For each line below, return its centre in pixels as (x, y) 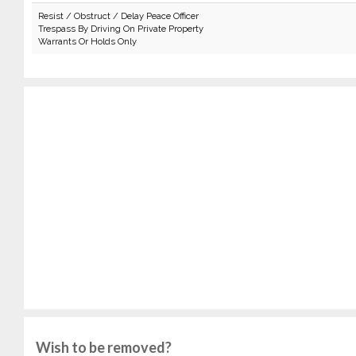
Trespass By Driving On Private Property (120, 29)
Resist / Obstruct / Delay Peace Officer (118, 16)
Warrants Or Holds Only (87, 41)
